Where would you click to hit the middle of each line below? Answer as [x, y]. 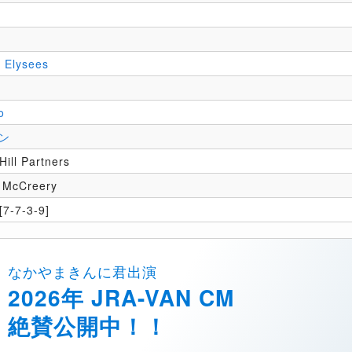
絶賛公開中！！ [88, 325]
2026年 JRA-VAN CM [121, 297]
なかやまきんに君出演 [82, 271]
